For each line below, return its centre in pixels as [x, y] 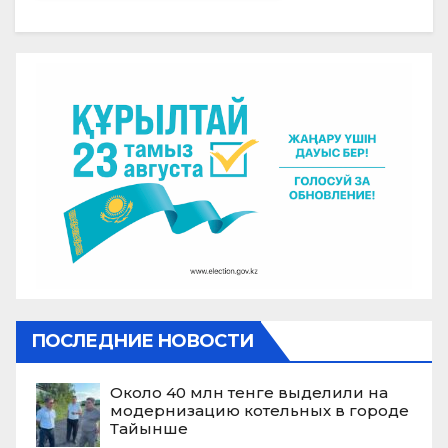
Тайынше [149, 428]
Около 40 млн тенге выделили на [249, 392]
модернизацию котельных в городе [259, 410]
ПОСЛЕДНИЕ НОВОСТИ [142, 340]
